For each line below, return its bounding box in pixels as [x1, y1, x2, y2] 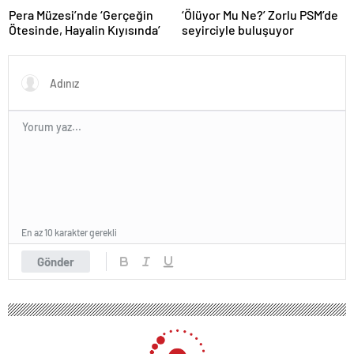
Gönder [37, 254, 74, 269]
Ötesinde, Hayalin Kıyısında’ [9, 21, 160, 37]
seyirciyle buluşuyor [182, 21, 294, 37]
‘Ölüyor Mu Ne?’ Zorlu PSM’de [182, 6, 338, 22]
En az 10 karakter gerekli [21, 226, 117, 238]
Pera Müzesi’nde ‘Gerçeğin [9, 6, 153, 22]
